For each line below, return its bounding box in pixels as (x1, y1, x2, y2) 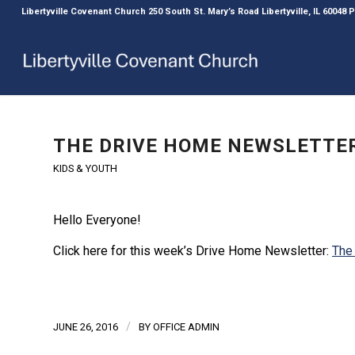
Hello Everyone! (53, 212, 141, 227)
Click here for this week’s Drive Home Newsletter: (53, 243, 332, 259)
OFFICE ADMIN (153, 321, 219, 334)
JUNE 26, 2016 (53, 321, 118, 334)
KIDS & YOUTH (53, 162, 117, 174)
